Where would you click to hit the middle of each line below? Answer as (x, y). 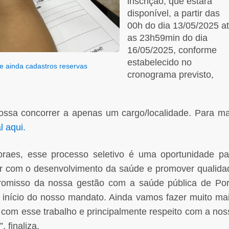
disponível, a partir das (174, 13)
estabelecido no (159, 62)
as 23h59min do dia (167, 38)
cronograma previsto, (170, 74)
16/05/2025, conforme (172, 50)
